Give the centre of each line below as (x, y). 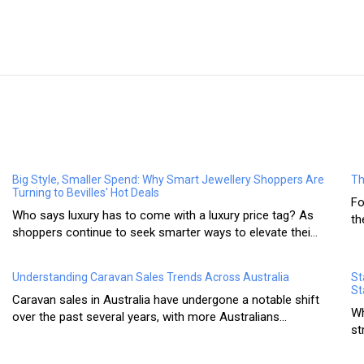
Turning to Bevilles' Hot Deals (86, 193)
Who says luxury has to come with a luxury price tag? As (163, 216)
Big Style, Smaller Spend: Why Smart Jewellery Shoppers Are (169, 180)
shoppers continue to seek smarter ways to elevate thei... (165, 233)
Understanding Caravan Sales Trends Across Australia (151, 277)
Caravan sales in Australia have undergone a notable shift (166, 300)
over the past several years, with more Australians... (150, 317)
